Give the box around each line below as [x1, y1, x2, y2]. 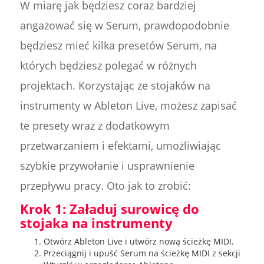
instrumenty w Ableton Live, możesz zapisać [19, 98, 237, 113]
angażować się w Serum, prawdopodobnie [19, 18, 229, 33]
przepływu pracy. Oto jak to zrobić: [19, 179, 191, 193]
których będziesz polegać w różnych [19, 58, 197, 73]
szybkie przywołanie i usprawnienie [19, 159, 194, 173]
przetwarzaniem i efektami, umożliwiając [19, 138, 221, 153]
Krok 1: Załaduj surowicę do [19, 200, 199, 218]
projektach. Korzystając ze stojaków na [19, 78, 210, 93]
